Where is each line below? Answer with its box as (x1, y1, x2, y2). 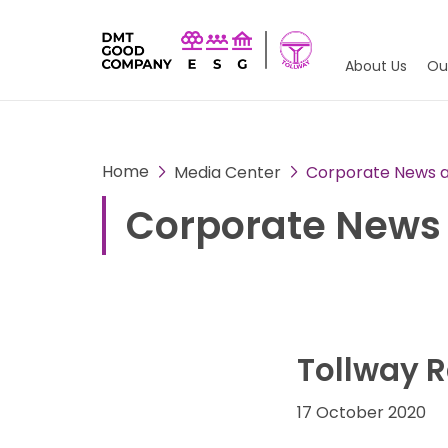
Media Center (174, 160, 281, 184)
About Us (345, 56, 407, 76)
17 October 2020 (297, 401, 426, 424)
